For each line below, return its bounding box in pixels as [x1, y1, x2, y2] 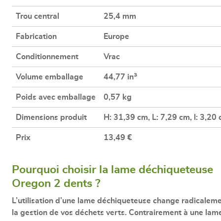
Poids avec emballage [16, 93, 96, 101]
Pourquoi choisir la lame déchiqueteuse [12, 164, 213, 176]
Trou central [16, 12, 59, 20]
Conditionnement [16, 52, 78, 61]
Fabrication [16, 32, 57, 40]
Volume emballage [16, 73, 83, 81]
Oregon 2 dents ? [12, 178, 101, 189]
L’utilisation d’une [12, 196, 77, 205]
